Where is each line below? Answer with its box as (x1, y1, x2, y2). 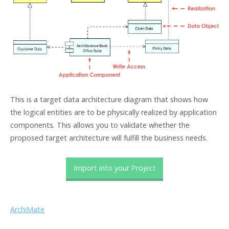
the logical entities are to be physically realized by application (10, 107, 217, 117)
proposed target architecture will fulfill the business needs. (10, 132, 208, 143)
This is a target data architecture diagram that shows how (10, 94, 208, 104)
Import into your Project (73, 163, 156, 173)
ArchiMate (10, 204, 44, 214)
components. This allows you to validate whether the (10, 120, 190, 130)
